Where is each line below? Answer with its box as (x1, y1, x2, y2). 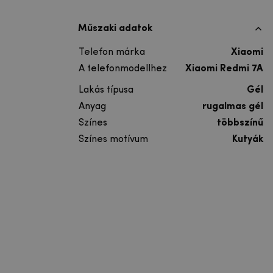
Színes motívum (79, 134, 148, 144)
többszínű (217, 118, 263, 128)
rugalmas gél (202, 101, 263, 112)
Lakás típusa (79, 85, 133, 95)
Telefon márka (79, 47, 145, 57)
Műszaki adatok (78, 23, 152, 34)
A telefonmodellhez (79, 63, 167, 74)
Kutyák (232, 134, 263, 144)
